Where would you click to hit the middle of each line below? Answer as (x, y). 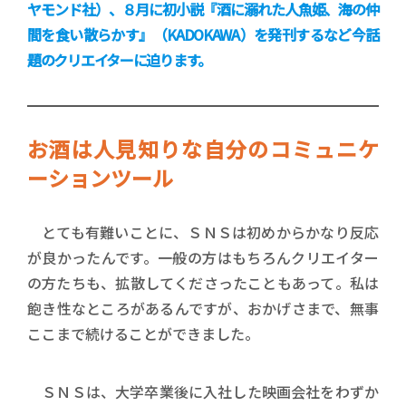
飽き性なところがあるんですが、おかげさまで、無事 (203, 308)
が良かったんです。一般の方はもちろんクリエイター (203, 257)
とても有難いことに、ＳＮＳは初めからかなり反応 (203, 232)
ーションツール (100, 178)
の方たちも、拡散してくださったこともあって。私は (203, 283)
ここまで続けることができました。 (143, 333)
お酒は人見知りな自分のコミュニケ (203, 149)
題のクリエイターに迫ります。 (120, 60)
